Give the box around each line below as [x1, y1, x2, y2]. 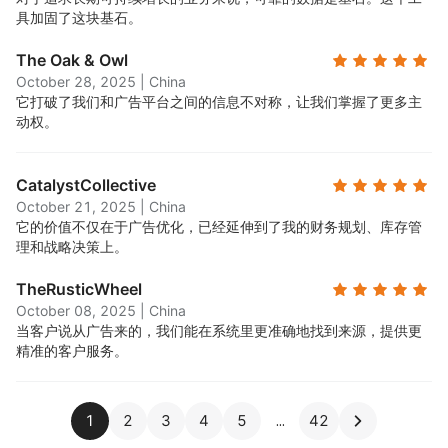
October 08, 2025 [16, 302, 136, 319]
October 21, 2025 [16, 198, 136, 215]
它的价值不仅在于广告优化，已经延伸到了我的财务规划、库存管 [16, 218, 422, 235]
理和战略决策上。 [16, 238, 128, 255]
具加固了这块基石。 [16, 9, 142, 26]
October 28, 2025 [16, 73, 136, 90]
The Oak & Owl [16, 50, 128, 70]
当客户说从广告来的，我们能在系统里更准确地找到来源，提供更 [16, 322, 422, 339]
